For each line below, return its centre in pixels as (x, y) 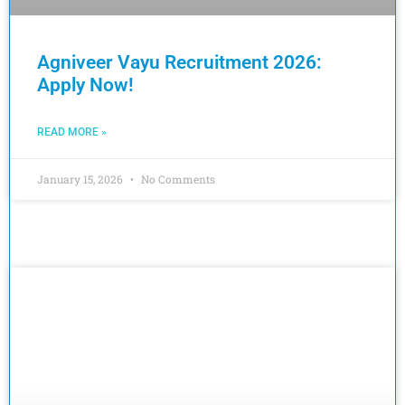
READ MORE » (72, 132)
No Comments (177, 179)
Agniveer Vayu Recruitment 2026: (179, 62)
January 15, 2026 (81, 179)
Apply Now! (85, 85)
